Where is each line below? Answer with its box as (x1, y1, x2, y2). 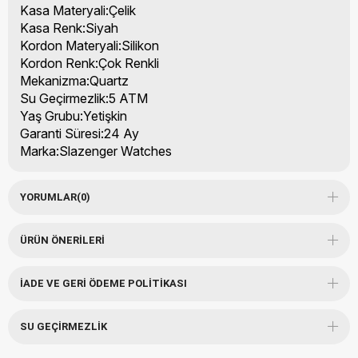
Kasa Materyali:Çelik (20, 2, 136, 18)
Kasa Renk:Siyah (20, 19, 118, 36)
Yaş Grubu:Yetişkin (20, 107, 127, 124)
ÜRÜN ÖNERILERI (20, 233, 105, 246)
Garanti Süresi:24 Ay (20, 125, 139, 141)
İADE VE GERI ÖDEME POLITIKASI (20, 276, 187, 289)
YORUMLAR (20, 190, 77, 203)
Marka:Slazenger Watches (20, 142, 172, 159)
